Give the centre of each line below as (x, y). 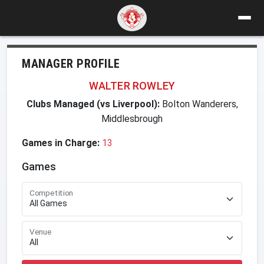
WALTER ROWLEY (132, 85)
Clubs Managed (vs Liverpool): (93, 104)
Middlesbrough (132, 118)
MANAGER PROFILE (71, 63)
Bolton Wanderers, (199, 104)
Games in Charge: (61, 143)
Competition (52, 193)
